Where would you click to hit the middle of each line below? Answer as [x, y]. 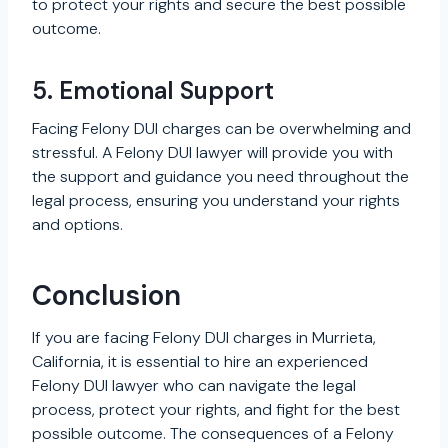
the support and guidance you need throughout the [220, 176]
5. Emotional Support [153, 90]
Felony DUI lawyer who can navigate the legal [194, 385]
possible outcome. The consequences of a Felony [213, 433]
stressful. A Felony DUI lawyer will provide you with [212, 152]
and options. [77, 224]
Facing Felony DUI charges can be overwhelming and [221, 128]
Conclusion [106, 295]
